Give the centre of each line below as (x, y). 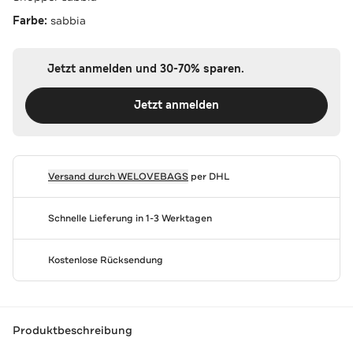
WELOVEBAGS (152, 176)
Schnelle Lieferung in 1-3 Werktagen (130, 218)
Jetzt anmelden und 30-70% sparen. (145, 69)
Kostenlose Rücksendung (105, 260)
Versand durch (82, 176)
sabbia (68, 20)
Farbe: (32, 20)
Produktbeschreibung (72, 331)
